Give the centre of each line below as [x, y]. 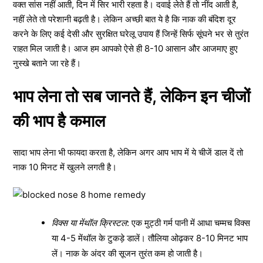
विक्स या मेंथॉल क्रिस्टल [89, 222]
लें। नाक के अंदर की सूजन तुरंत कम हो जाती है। [127, 253]
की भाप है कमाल [59, 121]
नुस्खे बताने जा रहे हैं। [47, 63]
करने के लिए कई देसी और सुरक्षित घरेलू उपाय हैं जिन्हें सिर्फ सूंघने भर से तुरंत [131, 34]
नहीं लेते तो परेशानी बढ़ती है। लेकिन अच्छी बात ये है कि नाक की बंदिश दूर [124, 19]
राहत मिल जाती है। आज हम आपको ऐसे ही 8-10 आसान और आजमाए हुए [125, 48]
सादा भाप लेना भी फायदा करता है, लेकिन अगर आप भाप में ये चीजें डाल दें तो [128, 152]
